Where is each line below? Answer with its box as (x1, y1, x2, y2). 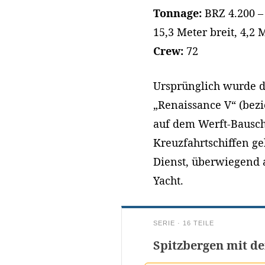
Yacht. (153, 173, 183, 188)
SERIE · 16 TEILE (153, 219, 214, 227)
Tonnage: (153, 5, 202, 20)
